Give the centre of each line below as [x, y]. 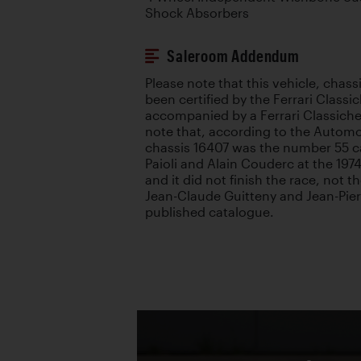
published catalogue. [210, 212]
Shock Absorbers [197, 13]
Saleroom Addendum [233, 56]
